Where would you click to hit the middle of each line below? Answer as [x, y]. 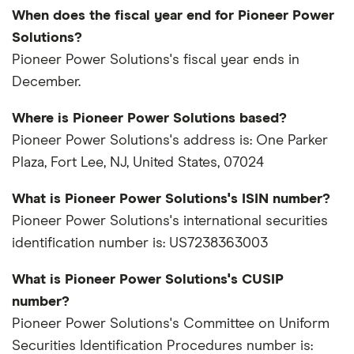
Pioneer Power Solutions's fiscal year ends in [156, 60]
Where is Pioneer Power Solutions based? [149, 119]
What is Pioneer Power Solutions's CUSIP [148, 280]
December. [46, 83]
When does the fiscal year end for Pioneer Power [173, 16]
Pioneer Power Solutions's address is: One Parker [170, 141]
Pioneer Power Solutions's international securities [170, 222]
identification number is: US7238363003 [140, 244]
